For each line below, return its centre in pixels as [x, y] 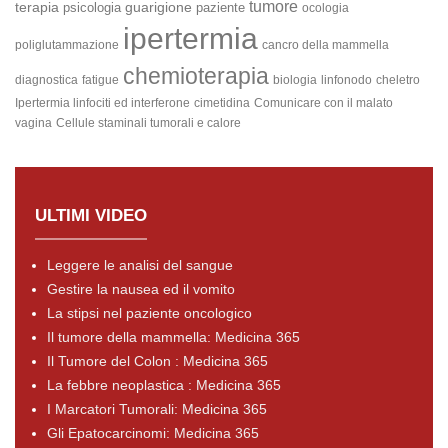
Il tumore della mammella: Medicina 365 [173, 337]
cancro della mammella [325, 45]
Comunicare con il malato [323, 103]
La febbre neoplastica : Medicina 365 [164, 385]
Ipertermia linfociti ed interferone [102, 103]
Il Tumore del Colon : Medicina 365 [157, 361]
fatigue [100, 80]
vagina [33, 123]
